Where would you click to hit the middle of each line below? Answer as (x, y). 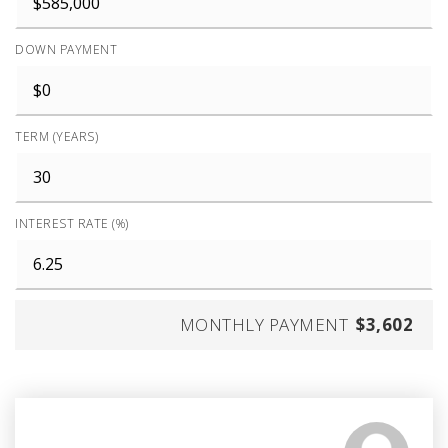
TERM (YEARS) (56, 136)
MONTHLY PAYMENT (263, 324)
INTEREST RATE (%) (72, 223)
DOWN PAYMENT (66, 49)
